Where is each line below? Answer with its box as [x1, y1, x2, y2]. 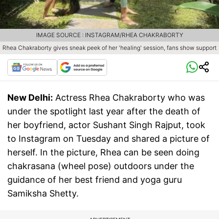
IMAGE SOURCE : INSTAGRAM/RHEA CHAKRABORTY [36, 31, 183, 39]
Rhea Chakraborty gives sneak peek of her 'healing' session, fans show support [2, 44, 217, 52]
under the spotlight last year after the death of [7, 106, 200, 117]
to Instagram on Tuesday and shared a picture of [7, 133, 210, 144]
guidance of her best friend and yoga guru [7, 175, 182, 185]
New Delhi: [7, 92, 53, 103]
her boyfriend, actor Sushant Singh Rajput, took [7, 120, 205, 131]
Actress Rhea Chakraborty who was [55, 92, 205, 103]
